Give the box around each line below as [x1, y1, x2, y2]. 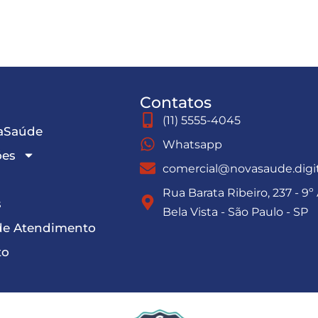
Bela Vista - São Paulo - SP [163, 204, 309, 219]
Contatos [139, 92, 212, 112]
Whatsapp [163, 137, 223, 151]
